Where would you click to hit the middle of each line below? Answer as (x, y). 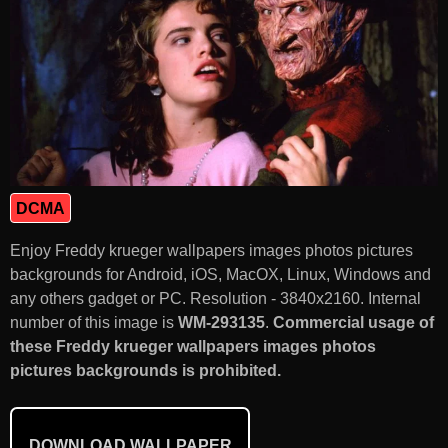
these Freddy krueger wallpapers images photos (193, 346)
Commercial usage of (353, 322)
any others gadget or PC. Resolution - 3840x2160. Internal (215, 298)
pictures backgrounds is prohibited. (145, 370)
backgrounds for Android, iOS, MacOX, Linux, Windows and (220, 274)
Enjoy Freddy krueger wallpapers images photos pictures (211, 250)
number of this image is (94, 322)
